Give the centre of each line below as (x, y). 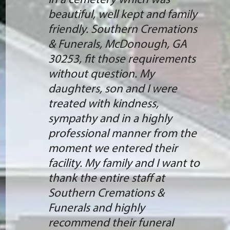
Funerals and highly (96, 208)
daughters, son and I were (112, 89)
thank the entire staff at (106, 179)
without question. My (101, 74)
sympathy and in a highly (110, 119)
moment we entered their (113, 149)
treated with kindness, (103, 104)
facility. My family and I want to (124, 164)
